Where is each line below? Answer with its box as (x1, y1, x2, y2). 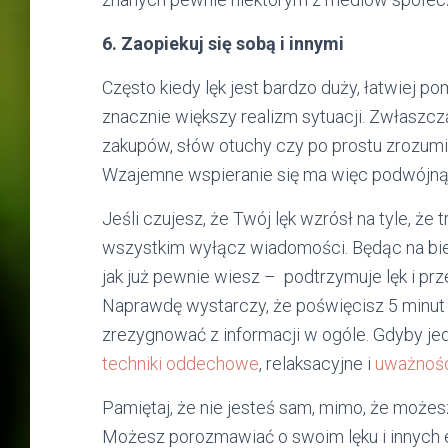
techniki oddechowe (102, 353, 259, 374)
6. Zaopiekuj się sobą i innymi (102, 33, 344, 54)
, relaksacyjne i (259, 353, 375, 374)
